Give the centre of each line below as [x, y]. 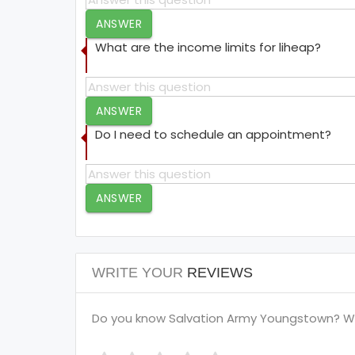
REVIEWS [218, 273]
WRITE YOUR [137, 273]
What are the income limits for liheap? [208, 47]
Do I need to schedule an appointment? [213, 134]
